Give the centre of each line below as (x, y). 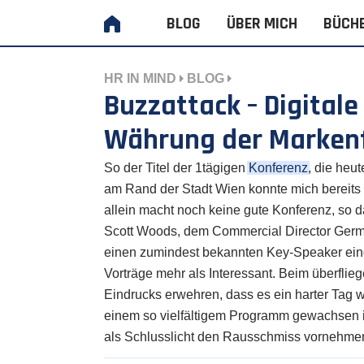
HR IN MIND (140, 78)
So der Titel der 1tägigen (176, 167)
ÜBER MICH (262, 24)
